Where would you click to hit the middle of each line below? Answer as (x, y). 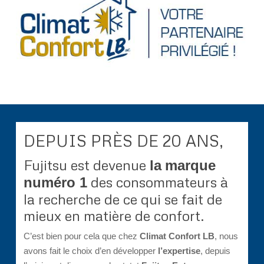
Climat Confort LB (177, 236)
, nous (227, 236)
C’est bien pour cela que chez (82, 236)
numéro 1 (56, 183)
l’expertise (179, 251)
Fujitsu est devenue (87, 165)
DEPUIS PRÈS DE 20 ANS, (124, 141)
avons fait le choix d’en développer (91, 251)
